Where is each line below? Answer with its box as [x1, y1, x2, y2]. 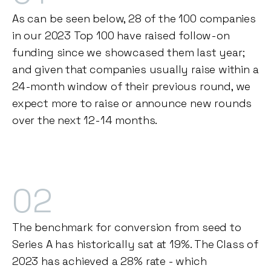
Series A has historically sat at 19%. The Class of [12, 237, 259, 252]
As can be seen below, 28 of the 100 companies [12, 11, 256, 26]
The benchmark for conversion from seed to [12, 220, 241, 235]
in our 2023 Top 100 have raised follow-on [12, 28, 230, 43]
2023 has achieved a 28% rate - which [12, 254, 207, 269]
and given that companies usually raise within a [12, 62, 259, 77]
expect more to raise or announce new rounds [12, 96, 252, 111]
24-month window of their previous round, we [12, 79, 251, 94]
